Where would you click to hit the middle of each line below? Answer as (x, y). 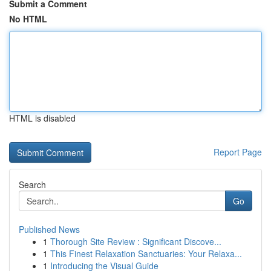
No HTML (28, 19)
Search (32, 184)
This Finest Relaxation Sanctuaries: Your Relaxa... (146, 253)
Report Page (238, 152)
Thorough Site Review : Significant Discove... (136, 241)
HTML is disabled (42, 118)
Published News (49, 229)
